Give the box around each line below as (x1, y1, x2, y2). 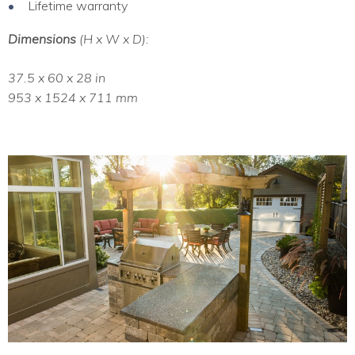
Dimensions (8, 31, 79, 48)
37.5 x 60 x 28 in (8, 70, 105, 86)
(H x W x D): (79, 31, 149, 48)
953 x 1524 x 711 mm (8, 90, 138, 106)
